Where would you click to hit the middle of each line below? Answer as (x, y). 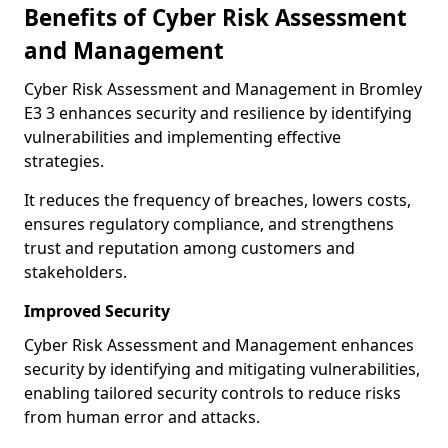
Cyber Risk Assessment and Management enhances (219, 345)
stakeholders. (75, 272)
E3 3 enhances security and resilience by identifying (218, 113)
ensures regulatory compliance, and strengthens (209, 224)
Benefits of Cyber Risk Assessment (215, 17)
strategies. (64, 161)
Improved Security (97, 311)
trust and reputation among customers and (189, 248)
